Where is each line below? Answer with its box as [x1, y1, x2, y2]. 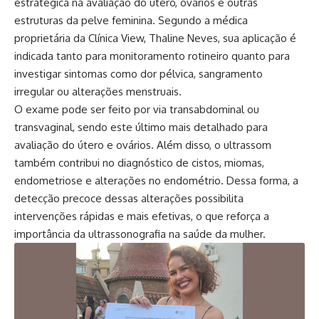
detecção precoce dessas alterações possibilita [14, 192, 244, 205]
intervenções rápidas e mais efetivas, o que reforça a [14, 209, 269, 223]
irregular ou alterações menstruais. [14, 85, 182, 98]
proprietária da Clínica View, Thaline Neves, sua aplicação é [14, 31, 296, 45]
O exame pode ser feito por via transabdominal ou [14, 103, 259, 116]
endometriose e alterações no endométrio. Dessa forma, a [14, 174, 298, 187]
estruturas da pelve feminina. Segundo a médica [14, 14, 248, 27]
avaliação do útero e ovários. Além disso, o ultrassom [14, 138, 271, 152]
